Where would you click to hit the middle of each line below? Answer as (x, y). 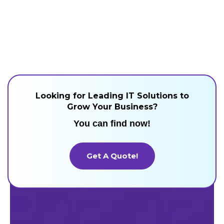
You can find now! (112, 123)
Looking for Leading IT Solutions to (112, 95)
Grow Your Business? (112, 106)
